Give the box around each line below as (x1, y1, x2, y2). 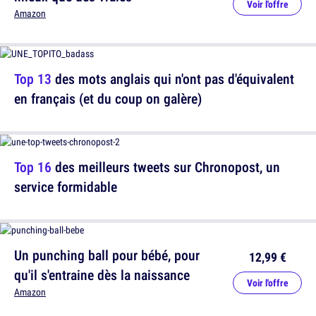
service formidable (14, 177, 117, 197)
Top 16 (14, 157, 51, 177)
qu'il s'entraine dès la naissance (14, 265, 190, 285)
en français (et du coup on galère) (14, 89, 202, 109)
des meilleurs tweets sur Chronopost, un (51, 157, 280, 177)
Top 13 (14, 69, 51, 89)
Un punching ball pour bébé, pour (14, 245, 200, 265)
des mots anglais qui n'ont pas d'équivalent (51, 69, 294, 89)
